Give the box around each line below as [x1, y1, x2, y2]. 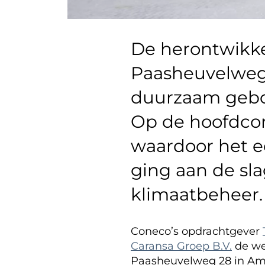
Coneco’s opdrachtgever [131, 224, 263, 238]
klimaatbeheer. [131, 184, 263, 205]
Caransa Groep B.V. [131, 239, 232, 253]
